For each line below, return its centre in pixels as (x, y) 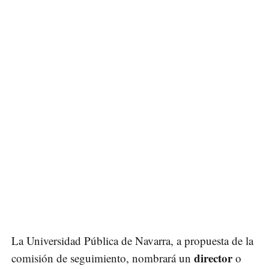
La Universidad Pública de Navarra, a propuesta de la (132, 241)
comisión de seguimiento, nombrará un (103, 258)
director (215, 258)
